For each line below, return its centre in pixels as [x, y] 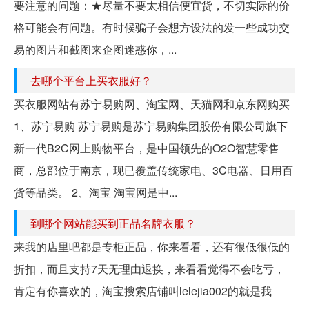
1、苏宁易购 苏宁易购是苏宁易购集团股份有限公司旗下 [151, 126]
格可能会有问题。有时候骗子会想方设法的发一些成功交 [152, 28]
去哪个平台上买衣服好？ [91, 81]
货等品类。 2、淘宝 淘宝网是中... [96, 192]
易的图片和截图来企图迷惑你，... [95, 50]
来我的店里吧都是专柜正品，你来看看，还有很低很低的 [152, 247]
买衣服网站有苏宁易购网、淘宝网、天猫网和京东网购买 [152, 104]
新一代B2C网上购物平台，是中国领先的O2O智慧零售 [147, 148]
